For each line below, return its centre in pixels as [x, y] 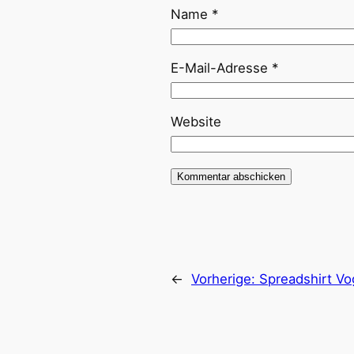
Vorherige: [225, 279]
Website [196, 122]
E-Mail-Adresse [221, 68]
